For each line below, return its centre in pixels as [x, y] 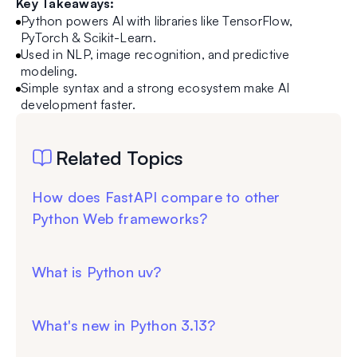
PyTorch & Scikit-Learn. [88, 38]
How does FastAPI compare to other [156, 197]
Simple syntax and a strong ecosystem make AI [155, 88]
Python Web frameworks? [120, 219]
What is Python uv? [97, 272]
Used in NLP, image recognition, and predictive [155, 55]
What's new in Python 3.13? [124, 326]
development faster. [78, 105]
